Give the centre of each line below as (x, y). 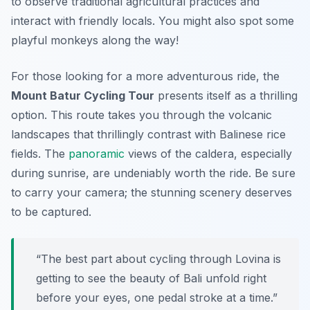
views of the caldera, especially (208, 154)
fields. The (40, 154)
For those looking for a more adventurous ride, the (145, 76)
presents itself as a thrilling (226, 96)
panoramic (97, 154)
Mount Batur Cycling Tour (83, 96)
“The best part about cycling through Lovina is (158, 259)
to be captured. (51, 212)
